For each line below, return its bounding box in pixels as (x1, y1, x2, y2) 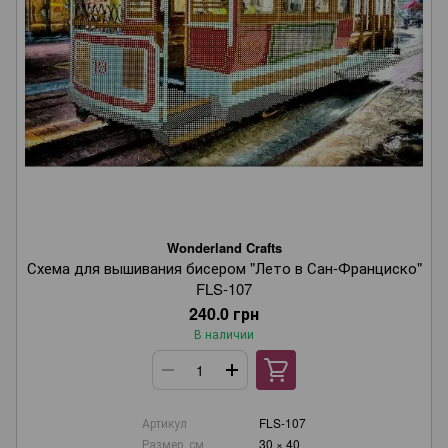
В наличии (194, 325, 254, 342)
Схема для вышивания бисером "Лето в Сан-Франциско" (26, 257, 422, 278)
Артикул (142, 414, 187, 431)
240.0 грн (189, 302, 259, 325)
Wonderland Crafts (166, 238, 282, 257)
